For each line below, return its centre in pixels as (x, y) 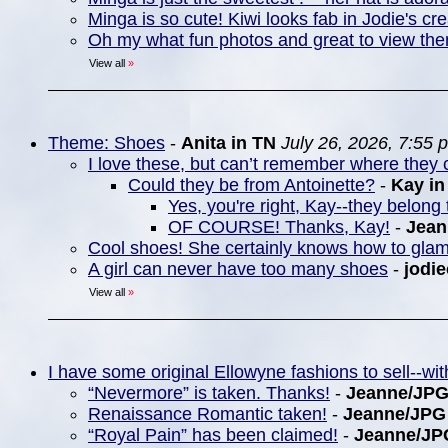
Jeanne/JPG (394, 414)
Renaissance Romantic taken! (207, 414)
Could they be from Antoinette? (251, 185)
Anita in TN (228, 143)
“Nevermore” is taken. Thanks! (209, 393)
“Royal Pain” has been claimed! (213, 435)
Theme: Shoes (106, 143)
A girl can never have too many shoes (238, 269)
